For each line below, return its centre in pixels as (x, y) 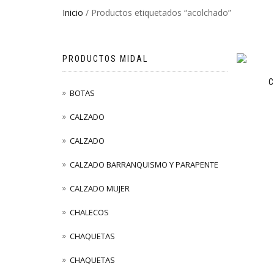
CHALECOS (89, 213)
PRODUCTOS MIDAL (105, 59)
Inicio (73, 13)
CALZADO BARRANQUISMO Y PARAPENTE (144, 165)
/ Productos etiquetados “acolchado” (157, 13)
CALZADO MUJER (100, 189)
